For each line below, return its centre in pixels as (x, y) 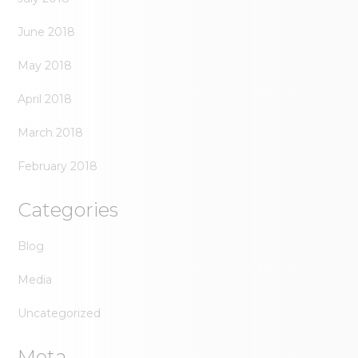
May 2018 (45, 66)
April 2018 (45, 99)
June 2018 (47, 32)
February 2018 (58, 166)
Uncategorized (60, 313)
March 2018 (51, 133)
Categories (68, 210)
